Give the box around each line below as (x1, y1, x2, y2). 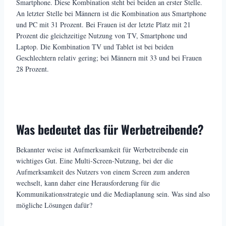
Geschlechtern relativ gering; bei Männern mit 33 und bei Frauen (16, 53, 202, 63)
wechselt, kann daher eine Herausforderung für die (16, 178, 160, 188)
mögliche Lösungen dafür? (16, 200, 92, 210)
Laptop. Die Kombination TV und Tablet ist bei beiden (16, 42, 174, 52)
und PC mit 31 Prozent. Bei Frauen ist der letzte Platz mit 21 (16, 20, 191, 30)
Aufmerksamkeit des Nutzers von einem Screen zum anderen (16, 167, 190, 177)
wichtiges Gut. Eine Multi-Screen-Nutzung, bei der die (16, 156, 173, 166)
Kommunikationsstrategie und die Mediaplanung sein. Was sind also (16, 189, 210, 199)
